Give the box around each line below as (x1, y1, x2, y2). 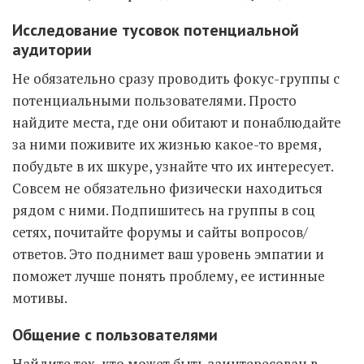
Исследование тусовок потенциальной (12, 19, 299, 41)
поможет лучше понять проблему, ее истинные (12, 266, 325, 285)
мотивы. (12, 288, 67, 307)
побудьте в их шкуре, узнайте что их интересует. (12, 157, 333, 175)
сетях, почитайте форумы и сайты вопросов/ (12, 223, 308, 241)
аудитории (12, 39, 92, 60)
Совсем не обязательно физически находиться (12, 179, 323, 197)
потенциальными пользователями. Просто (12, 91, 297, 110)
